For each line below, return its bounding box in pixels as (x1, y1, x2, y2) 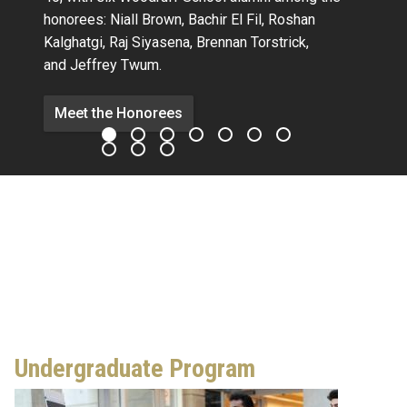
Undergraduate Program (15, 352, 255, 383)
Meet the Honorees (55, 104, 183, 122)
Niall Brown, (110, 11, 188, 28)
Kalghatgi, (44, 34, 109, 51)
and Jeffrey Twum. (44, 56, 162, 74)
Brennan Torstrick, (196, 34, 309, 51)
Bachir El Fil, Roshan (188, 11, 315, 28)
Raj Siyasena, (109, 34, 196, 51)
